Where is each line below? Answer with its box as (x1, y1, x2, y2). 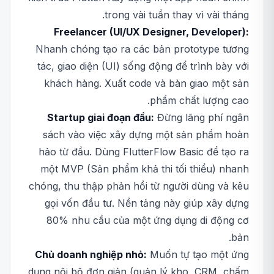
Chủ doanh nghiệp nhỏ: (35, 248, 147, 261)
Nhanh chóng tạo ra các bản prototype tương (35, 43, 249, 55)
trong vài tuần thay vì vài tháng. (105, 9, 249, 21)
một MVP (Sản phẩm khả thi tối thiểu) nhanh (40, 163, 249, 175)
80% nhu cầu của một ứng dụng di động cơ (46, 214, 249, 226)
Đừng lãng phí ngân (154, 111, 249, 124)
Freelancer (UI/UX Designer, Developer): (54, 26, 249, 38)
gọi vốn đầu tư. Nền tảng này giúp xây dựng (45, 197, 249, 209)
